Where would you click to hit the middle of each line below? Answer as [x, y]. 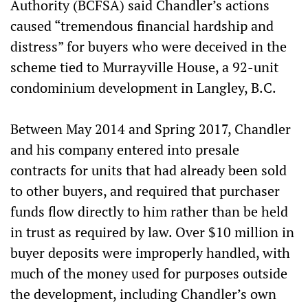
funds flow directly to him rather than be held [149, 211]
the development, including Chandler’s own [143, 294]
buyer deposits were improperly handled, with [150, 252]
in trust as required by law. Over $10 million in [152, 232]
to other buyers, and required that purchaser [145, 190]
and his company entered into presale [125, 149]
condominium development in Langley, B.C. [143, 87]
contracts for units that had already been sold [148, 170]
